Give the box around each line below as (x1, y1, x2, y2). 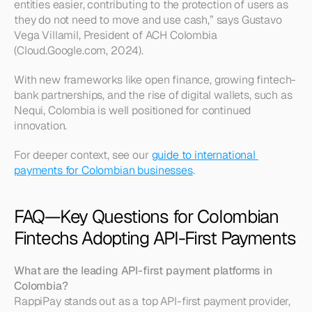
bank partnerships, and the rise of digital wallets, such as (14, 88, 292, 102)
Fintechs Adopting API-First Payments (14, 226, 296, 250)
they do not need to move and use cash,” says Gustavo (14, 13, 282, 27)
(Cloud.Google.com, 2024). (14, 43, 143, 58)
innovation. (14, 118, 68, 133)
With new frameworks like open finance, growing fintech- (14, 72, 297, 87)
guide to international (151, 148, 256, 162)
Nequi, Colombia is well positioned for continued (14, 103, 251, 118)
